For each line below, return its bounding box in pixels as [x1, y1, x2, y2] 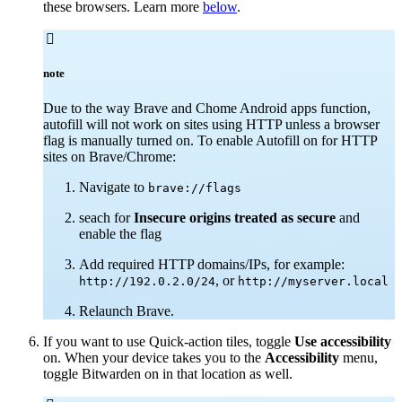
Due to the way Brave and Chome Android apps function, [43, 100, 371, 116]
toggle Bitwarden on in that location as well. [43, 366, 293, 381]
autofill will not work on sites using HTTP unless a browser [43, 117, 380, 132]
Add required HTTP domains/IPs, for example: [79, 257, 345, 272]
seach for [79, 210, 134, 225]
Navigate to [79, 179, 148, 195]
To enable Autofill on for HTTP [194, 133, 377, 148]
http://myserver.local [238, 275, 389, 288]
